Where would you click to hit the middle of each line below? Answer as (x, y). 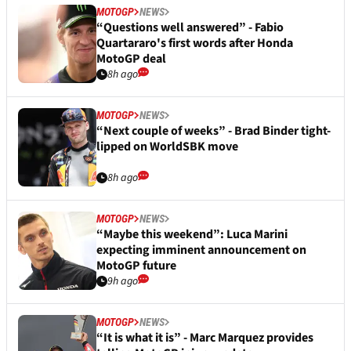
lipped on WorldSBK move (167, 146)
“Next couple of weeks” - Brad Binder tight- (213, 130)
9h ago (123, 281)
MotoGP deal (131, 58)
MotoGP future (136, 265)
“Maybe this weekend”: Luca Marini (192, 234)
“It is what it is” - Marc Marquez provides (205, 337)
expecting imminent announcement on (201, 250)
